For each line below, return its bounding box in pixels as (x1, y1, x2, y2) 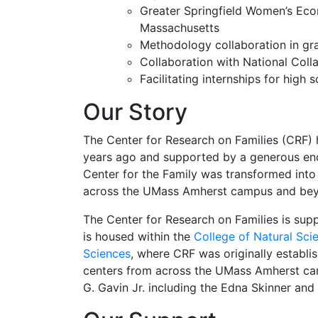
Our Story (83, 97, 187, 126)
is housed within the (83, 229, 194, 243)
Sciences (83, 246, 131, 261)
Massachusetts (140, 20, 219, 35)
